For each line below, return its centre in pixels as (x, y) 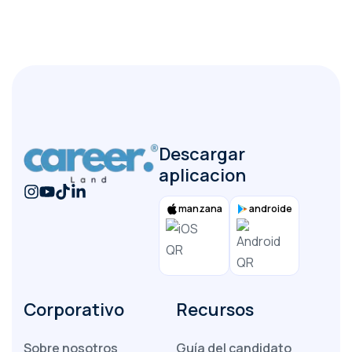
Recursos (215, 310)
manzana (201, 209)
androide (271, 209)
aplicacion (203, 175)
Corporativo (74, 310)
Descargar (202, 154)
